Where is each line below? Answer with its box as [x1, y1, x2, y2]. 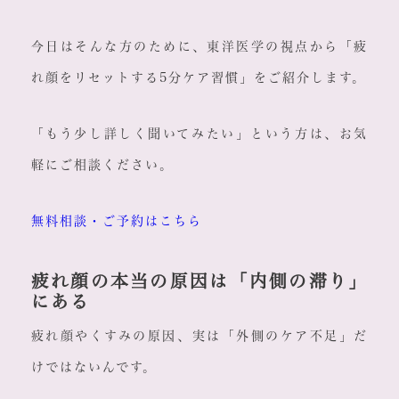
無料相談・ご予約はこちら [30, 215, 202, 228]
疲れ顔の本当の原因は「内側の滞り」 [30, 273, 369, 290]
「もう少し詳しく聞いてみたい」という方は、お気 [30, 127, 369, 141]
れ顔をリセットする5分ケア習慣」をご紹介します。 [30, 71, 366, 85]
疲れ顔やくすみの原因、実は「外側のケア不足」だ [30, 330, 369, 343]
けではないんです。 [30, 361, 157, 374]
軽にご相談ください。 [30, 159, 174, 172]
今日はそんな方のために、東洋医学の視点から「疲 [30, 40, 369, 53]
